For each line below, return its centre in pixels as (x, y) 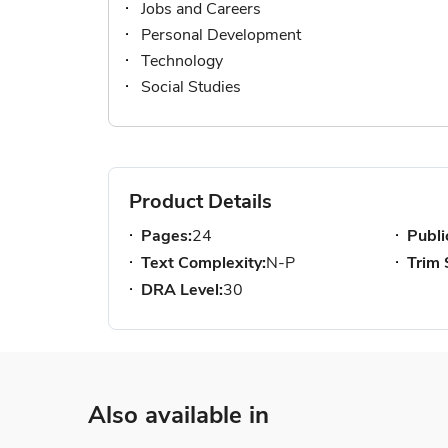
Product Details (200, 201)
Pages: (166, 236)
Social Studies (191, 87)
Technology (182, 61)
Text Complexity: (203, 263)
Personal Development (221, 35)
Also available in (178, 415)
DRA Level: (182, 290)
